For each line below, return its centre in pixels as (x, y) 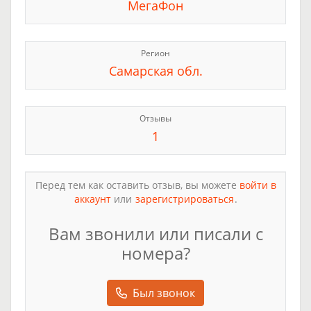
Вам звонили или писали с (155, 234)
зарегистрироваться (184, 199)
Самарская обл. (155, 71)
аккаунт (92, 199)
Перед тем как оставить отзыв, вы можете (137, 185)
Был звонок (164, 293)
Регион (155, 53)
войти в (258, 185)
